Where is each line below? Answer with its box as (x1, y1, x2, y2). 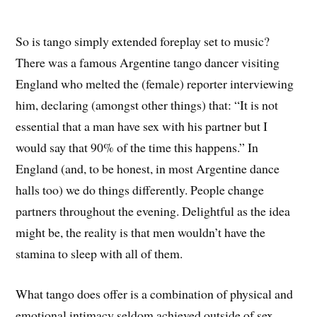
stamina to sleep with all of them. (16, 245, 183, 263)
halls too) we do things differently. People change (16, 181, 265, 199)
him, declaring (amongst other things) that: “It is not (16, 96, 279, 114)
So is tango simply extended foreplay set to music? (16, 33, 270, 50)
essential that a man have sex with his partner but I (16, 117, 268, 135)
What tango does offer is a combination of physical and (16, 284, 294, 302)
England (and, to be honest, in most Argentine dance (16, 160, 280, 178)
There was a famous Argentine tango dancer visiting (16, 54, 280, 71)
